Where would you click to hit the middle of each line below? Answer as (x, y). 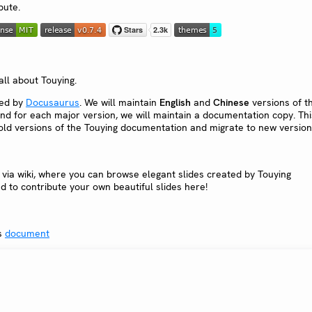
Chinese (231, 103)
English (175, 103)
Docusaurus (53, 103)
